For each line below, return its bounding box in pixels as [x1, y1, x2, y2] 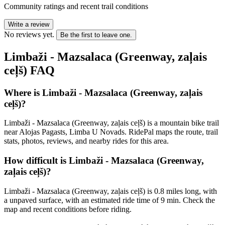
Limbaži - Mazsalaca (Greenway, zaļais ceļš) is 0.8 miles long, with [4, 186, 217, 195]
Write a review [8, 20, 49, 28]
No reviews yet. [4, 30, 54, 39]
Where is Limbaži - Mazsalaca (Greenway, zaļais [4, 87, 202, 98]
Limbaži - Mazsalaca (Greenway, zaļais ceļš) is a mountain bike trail [4, 119, 219, 128]
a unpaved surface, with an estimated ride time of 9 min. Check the [4, 195, 215, 204]
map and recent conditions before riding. [4, 204, 132, 213]
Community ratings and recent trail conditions [4, 2, 148, 11]
